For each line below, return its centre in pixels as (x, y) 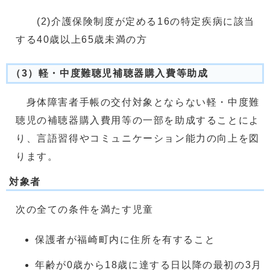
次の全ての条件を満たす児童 (85, 209)
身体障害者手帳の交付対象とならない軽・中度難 (138, 102)
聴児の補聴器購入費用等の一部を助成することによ (138, 120)
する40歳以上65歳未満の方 (82, 39)
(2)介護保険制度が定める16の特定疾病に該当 (136, 21)
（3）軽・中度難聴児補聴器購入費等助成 (110, 73)
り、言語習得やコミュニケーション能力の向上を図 (138, 138)
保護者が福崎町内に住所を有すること (125, 240)
